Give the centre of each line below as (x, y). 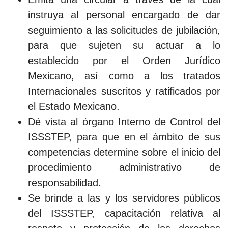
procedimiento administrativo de (124, 167)
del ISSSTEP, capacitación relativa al (124, 213)
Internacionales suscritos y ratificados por (124, 91)
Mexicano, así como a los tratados (124, 76)
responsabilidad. (65, 183)
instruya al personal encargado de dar (124, 15)
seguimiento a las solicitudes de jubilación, (124, 30)
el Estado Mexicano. (74, 106)
